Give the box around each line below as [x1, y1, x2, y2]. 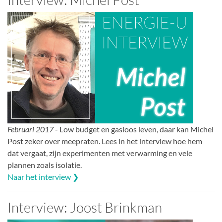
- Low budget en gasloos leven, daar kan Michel [54, 124, 214, 134]
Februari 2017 [7, 124, 54, 134]
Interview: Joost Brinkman [7, 199, 162, 216]
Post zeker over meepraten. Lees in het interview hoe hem [7, 136, 202, 146]
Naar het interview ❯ [7, 172, 79, 181]
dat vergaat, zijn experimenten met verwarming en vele [7, 148, 192, 158]
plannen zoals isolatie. [7, 160, 82, 169]
